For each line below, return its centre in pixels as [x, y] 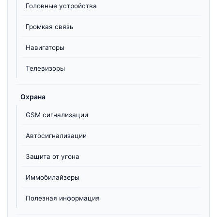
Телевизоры [45, 69]
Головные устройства [61, 6]
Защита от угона [53, 157]
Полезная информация [63, 198]
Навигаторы [45, 48]
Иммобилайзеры [53, 178]
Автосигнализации [56, 136]
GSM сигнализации [57, 115]
